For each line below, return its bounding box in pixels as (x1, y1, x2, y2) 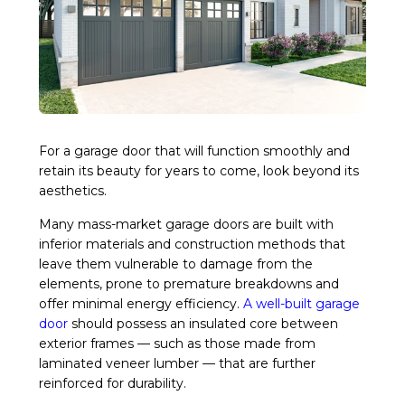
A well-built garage (243, 295, 360, 312)
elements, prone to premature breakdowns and (39, 275, 339, 292)
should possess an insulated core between (71, 315, 338, 332)
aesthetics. (39, 182, 107, 199)
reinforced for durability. (39, 374, 186, 391)
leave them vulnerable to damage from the (39, 255, 313, 272)
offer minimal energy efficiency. (39, 295, 240, 312)
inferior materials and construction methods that (39, 235, 345, 252)
